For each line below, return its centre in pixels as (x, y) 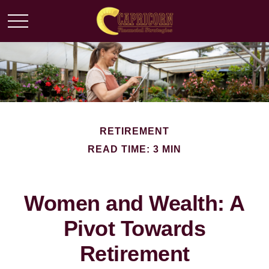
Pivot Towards (134, 228)
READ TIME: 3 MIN (134, 149)
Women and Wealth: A (134, 203)
